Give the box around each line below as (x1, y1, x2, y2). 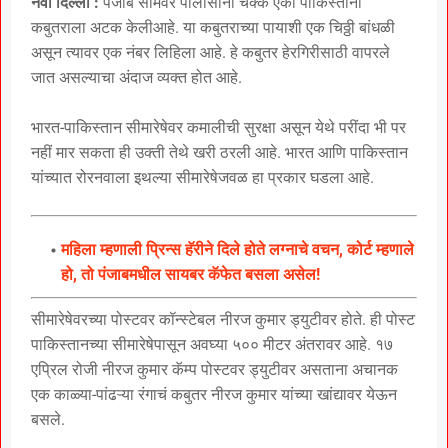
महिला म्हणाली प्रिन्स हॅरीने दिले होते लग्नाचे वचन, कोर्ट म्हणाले (61, 239, 414, 259)
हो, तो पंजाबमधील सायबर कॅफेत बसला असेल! (61, 264, 320, 284)
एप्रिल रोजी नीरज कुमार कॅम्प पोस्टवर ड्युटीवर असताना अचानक (31, 359, 398, 379)
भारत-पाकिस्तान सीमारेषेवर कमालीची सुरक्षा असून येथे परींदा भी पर (31, 117, 406, 137)
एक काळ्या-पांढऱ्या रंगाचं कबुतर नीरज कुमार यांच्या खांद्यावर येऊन (31, 384, 397, 404)
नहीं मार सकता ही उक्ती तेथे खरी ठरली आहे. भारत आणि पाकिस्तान (31, 142, 408, 162)
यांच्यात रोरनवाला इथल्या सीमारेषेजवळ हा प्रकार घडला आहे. (31, 167, 374, 187)
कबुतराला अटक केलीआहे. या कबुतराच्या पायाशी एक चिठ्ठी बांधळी (31, 17, 395, 37)
